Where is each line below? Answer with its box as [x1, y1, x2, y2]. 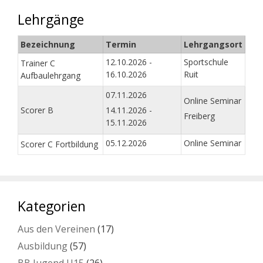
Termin [106, 38, 136, 50]
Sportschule [184, 56, 228, 68]
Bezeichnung [21, 38, 75, 50]
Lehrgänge [18, 9, 84, 29]
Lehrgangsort [184, 38, 242, 50]
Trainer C [21, 57, 55, 69]
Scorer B [21, 104, 53, 116]
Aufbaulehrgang [21, 69, 80, 81]
